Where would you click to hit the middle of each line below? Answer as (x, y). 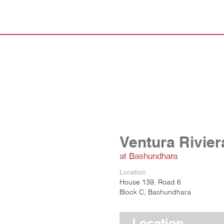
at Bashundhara (148, 156)
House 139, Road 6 (150, 182)
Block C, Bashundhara (155, 192)
